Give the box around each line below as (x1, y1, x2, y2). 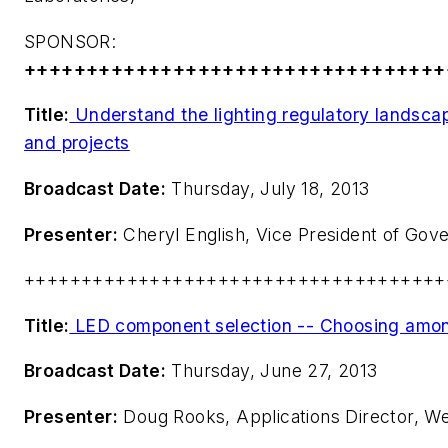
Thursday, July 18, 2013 (166, 177, 370, 199)
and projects (24, 132, 130, 154)
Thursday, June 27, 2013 (166, 360, 378, 382)
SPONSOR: (24, 30, 117, 52)
